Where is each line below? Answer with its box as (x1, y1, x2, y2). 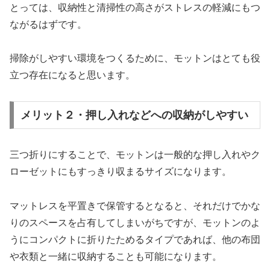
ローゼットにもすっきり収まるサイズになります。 (10, 166, 231, 177)
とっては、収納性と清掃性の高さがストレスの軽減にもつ (10, 2, 260, 13)
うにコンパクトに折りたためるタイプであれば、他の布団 (10, 234, 260, 245)
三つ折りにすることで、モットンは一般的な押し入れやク (10, 149, 260, 160)
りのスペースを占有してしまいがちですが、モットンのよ (10, 217, 260, 228)
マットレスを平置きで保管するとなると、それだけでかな (10, 200, 260, 211)
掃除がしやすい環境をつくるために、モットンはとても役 (10, 53, 260, 64)
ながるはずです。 (10, 19, 87, 30)
